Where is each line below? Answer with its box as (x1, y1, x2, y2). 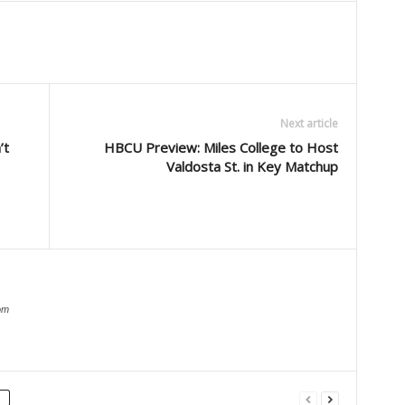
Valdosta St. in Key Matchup (165, 157, 338, 175)
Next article (279, 116, 338, 131)
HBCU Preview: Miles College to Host (103, 138, 338, 156)
